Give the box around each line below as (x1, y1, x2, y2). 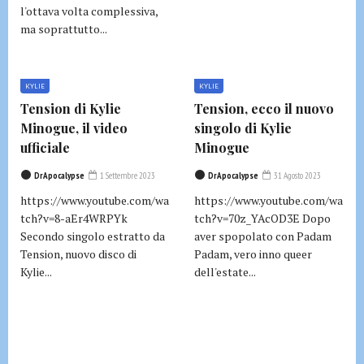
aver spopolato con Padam (194, 228, 331, 244)
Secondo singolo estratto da (20, 228, 165, 244)
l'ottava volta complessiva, (20, 3, 158, 19)
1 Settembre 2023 (98, 170, 155, 181)
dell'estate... (194, 264, 256, 279)
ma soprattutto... (20, 21, 107, 37)
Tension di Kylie (20, 100, 121, 117)
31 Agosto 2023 (272, 170, 321, 181)
